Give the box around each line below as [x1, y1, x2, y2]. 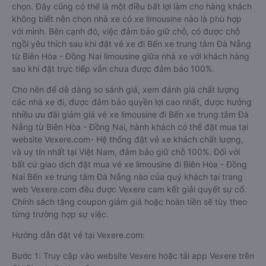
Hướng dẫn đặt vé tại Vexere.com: [12, 230, 145, 240]
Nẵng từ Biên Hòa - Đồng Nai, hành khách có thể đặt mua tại [12, 122, 248, 132]
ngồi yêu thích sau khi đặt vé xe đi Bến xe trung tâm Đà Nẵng [12, 39, 251, 49]
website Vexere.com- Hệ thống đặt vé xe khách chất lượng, [12, 134, 243, 144]
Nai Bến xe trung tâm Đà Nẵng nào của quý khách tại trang [12, 172, 243, 182]
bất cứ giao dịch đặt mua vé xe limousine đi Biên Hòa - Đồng [12, 159, 247, 169]
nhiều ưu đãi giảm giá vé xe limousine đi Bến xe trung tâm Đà [12, 109, 249, 119]
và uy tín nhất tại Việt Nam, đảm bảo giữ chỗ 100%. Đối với [12, 147, 240, 157]
